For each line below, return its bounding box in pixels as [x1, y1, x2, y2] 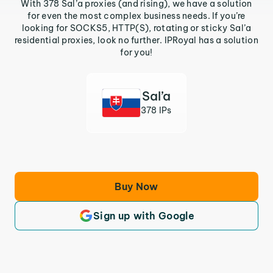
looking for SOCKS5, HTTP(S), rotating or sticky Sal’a [21, 23, 252, 34]
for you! [120, 47, 153, 58]
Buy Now [115, 180, 158, 193]
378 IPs [140, 105, 172, 116]
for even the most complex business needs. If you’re [27, 10, 246, 21]
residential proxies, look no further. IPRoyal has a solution [15, 35, 258, 46]
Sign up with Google [93, 210, 195, 222]
